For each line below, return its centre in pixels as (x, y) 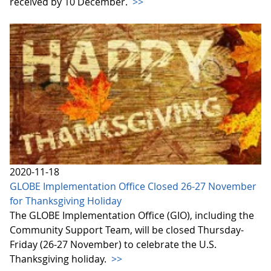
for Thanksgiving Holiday (66, 201)
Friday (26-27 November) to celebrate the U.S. (113, 244)
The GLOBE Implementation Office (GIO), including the (132, 215)
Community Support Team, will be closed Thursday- (127, 230)
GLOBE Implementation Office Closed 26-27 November (133, 186)
